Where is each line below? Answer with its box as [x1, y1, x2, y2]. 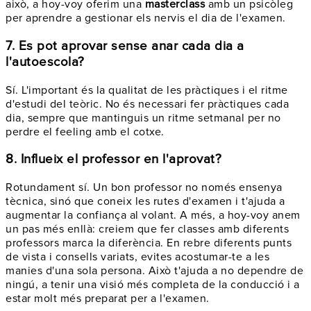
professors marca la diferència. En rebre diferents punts [6, 236, 292, 251]
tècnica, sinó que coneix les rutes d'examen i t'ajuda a [6, 194, 285, 209]
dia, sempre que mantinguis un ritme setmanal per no [6, 110, 281, 125]
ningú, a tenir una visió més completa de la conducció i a [6, 278, 300, 292]
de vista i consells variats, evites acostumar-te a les [6, 250, 269, 264]
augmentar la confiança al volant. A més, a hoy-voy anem [6, 208, 301, 223]
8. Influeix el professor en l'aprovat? [6, 151, 221, 168]
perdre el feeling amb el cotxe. [6, 124, 165, 139]
